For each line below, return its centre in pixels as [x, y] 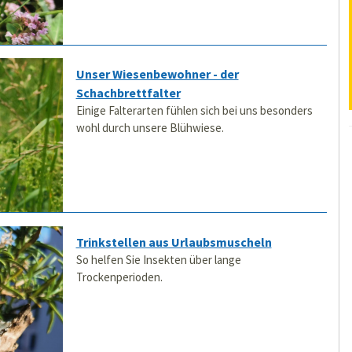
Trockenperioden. [119, 277]
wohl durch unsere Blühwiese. [150, 127]
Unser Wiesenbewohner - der [157, 73]
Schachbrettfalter [128, 92]
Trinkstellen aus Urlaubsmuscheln [174, 242]
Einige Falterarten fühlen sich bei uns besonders [194, 110]
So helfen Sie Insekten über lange [158, 259]
